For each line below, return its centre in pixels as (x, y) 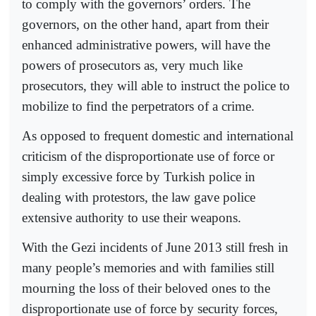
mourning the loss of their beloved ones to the (146, 288)
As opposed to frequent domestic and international (158, 135)
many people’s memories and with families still (148, 268)
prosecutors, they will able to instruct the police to (156, 85)
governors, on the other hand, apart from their (145, 24)
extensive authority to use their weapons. (132, 217)
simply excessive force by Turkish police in (139, 176)
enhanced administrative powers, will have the (146, 44)
